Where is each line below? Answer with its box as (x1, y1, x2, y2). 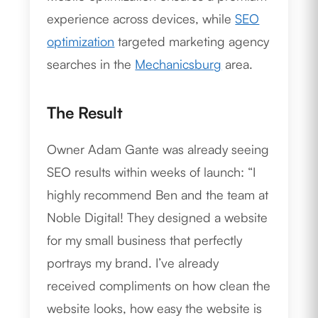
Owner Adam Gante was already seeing (47, 141, 270, 158)
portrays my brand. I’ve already (47, 255, 219, 271)
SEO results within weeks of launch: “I (47, 164, 256, 180)
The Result (47, 102, 124, 123)
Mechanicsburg (135, 56, 222, 72)
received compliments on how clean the (47, 278, 271, 294)
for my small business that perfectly (47, 232, 243, 248)
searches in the (47, 56, 136, 72)
